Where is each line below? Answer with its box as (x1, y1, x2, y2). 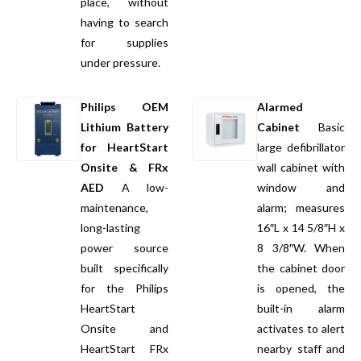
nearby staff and (257, 341, 345, 355)
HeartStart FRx (81, 341, 168, 355)
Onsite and (81, 321, 168, 335)
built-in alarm (257, 301, 345, 315)
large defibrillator (257, 139, 345, 154)
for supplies (81, 35, 168, 49)
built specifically (81, 260, 168, 275)
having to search (81, 15, 168, 29)
